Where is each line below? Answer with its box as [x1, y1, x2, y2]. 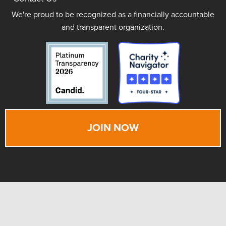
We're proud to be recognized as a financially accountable [12, 10, 214, 20]
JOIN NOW [87, 121, 139, 134]
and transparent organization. [62, 22, 164, 33]
